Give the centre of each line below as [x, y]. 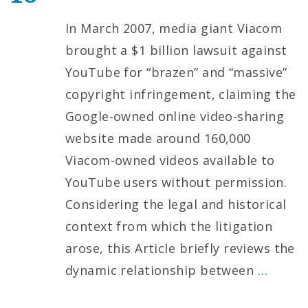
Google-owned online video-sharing [175, 116]
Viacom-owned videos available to [170, 160]
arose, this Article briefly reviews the [180, 248]
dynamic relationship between [162, 270]
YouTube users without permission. [176, 182]
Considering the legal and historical [176, 204]
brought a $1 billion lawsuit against [176, 50]
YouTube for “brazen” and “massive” [176, 72]
